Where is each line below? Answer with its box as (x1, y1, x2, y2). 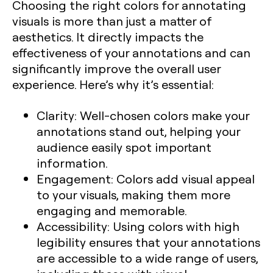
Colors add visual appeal (113, 170, 255, 186)
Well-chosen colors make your (77, 107, 249, 123)
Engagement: (37, 170, 113, 186)
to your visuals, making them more (37, 186, 230, 202)
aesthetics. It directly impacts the (12, 28, 204, 44)
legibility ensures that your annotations (37, 233, 260, 250)
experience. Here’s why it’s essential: (12, 76, 214, 92)
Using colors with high (110, 218, 239, 234)
